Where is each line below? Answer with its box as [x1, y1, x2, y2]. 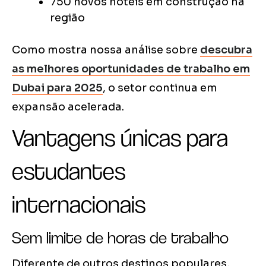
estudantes [12, 157, 125, 185]
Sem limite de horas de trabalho [12, 227, 229, 248]
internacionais [12, 191, 145, 218]
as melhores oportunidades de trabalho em [12, 62, 250, 76]
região [50, 11, 85, 25]
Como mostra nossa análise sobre [12, 43, 200, 57]
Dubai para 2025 [12, 81, 103, 95]
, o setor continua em [103, 81, 217, 95]
